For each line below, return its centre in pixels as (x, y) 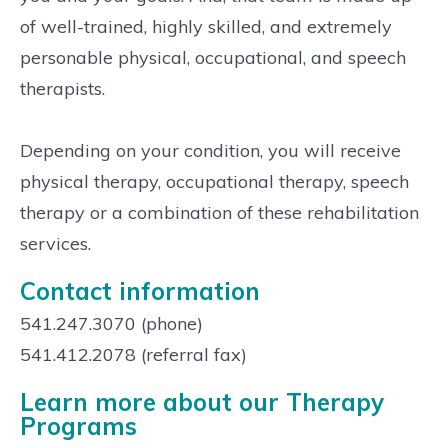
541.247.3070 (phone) (111, 323)
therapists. (62, 88)
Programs (78, 425)
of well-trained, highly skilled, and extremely (206, 26)
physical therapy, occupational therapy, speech (214, 181)
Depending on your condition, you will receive (210, 150)
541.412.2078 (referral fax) (133, 354)
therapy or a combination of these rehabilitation (219, 212)
